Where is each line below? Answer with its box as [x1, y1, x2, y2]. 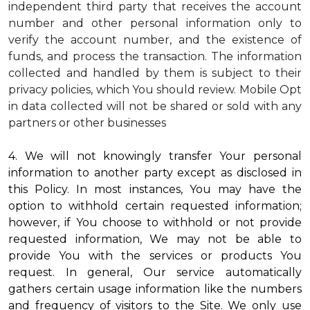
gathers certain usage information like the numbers [8, 282, 302, 295]
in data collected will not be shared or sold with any [8, 100, 302, 113]
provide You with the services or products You [8, 249, 302, 262]
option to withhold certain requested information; [8, 199, 302, 212]
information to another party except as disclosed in [8, 166, 302, 179]
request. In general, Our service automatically [8, 266, 302, 279]
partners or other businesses [8, 116, 166, 129]
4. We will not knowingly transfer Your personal [8, 149, 302, 163]
